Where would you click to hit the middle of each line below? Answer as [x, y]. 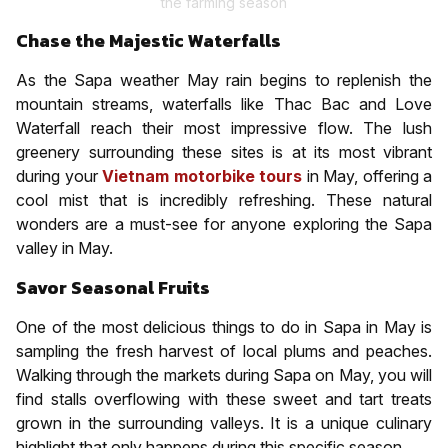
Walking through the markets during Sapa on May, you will [224, 374]
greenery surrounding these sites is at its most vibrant [224, 151]
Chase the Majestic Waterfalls [148, 40]
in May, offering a [367, 175]
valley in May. [64, 247]
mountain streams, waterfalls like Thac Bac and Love [224, 103]
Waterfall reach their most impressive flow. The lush [224, 127]
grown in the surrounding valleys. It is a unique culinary [224, 422]
